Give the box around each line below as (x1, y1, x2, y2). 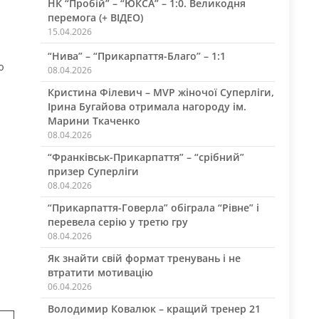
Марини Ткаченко (47, 114, 140, 127)
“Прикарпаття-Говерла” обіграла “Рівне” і (47, 201, 259, 214)
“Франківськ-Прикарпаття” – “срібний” (47, 150, 244, 164)
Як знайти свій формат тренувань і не (47, 251, 241, 265)
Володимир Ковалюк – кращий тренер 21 (47, 302, 261, 315)
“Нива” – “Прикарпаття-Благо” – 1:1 (47, 49, 226, 63)
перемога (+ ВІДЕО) (47, 11, 143, 24)
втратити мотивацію (47, 266, 153, 279)
